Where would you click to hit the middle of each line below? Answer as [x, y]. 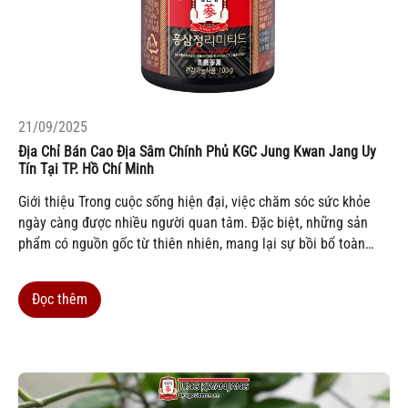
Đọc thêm [60, 300]
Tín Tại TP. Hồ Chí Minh [86, 169]
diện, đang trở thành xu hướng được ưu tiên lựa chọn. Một [188, 265]
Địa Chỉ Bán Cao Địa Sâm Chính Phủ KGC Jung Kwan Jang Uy [197, 152]
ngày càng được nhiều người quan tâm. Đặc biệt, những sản [193, 223]
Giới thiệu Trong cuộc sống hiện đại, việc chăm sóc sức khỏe [194, 202]
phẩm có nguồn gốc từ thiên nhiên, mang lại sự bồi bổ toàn [192, 244]
